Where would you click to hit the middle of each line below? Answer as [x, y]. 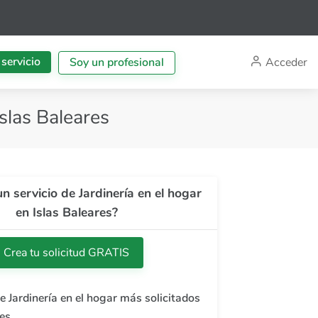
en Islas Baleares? [66, 212]
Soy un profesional [117, 62]
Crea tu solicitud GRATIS [67, 253]
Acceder [286, 62]
